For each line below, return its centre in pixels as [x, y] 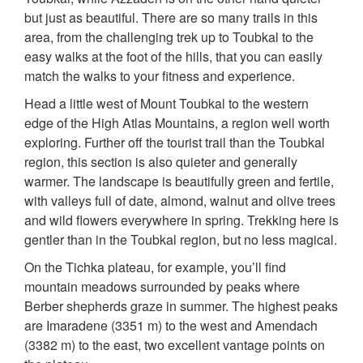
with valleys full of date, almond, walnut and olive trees [180, 201]
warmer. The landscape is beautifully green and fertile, [179, 181]
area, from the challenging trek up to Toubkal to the [169, 37]
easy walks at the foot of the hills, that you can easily [173, 57]
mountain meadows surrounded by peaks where [162, 287]
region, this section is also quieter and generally [161, 162]
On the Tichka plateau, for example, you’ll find [155, 267]
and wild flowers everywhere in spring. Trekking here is [181, 220]
